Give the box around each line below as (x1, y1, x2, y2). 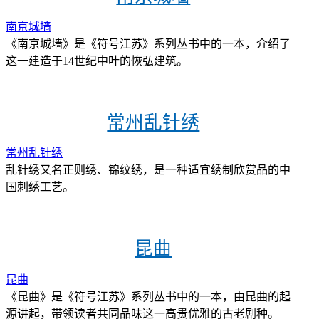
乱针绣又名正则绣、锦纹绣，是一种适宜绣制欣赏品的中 (6, 164, 291, 177)
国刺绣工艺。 (6, 181, 74, 194)
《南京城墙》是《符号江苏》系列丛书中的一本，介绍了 (6, 37, 291, 50)
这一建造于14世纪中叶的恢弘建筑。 (6, 54, 188, 67)
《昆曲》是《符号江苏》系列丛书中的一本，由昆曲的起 (6, 291, 291, 303)
